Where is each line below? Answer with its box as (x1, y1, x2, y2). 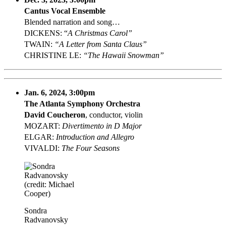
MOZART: (24, 121, 62, 130)
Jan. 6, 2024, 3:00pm (24, 88, 95, 97)
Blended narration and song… (24, 17, 120, 26)
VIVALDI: (24, 143, 62, 152)
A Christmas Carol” (68, 28, 132, 37)
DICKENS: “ (24, 28, 68, 37)
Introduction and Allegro (56, 132, 134, 141)
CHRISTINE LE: (24, 50, 83, 60)
